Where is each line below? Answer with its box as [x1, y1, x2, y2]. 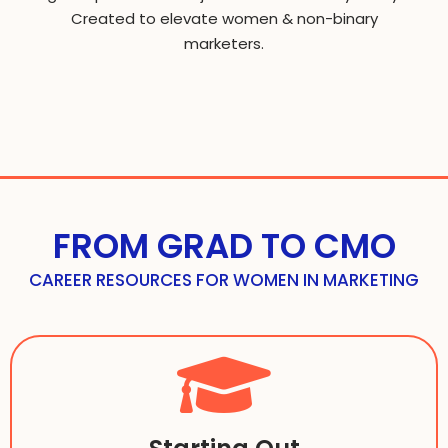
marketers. [184, 32, 264, 54]
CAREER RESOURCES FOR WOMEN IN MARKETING [29, 267, 419, 292]
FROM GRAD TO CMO [52, 221, 396, 270]
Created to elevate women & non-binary [70, 7, 378, 29]
